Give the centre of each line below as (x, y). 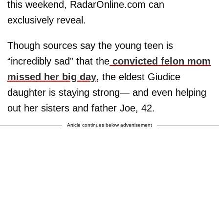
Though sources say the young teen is (90, 45)
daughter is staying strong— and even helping (107, 92)
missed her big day (52, 77)
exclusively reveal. (47, 20)
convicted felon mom (160, 61)
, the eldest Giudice (138, 77)
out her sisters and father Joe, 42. (81, 108)
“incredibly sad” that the (58, 61)
